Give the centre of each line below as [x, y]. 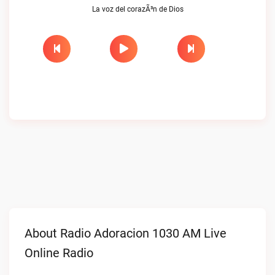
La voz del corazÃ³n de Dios [137, 9]
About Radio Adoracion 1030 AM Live [126, 233]
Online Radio [59, 253]
